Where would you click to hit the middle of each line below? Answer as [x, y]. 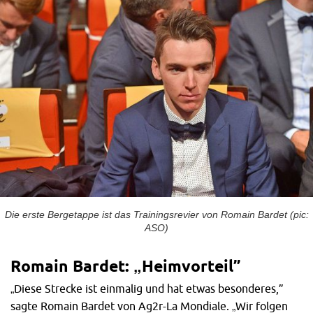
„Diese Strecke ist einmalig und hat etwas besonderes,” [147, 288]
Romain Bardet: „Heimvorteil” [125, 265]
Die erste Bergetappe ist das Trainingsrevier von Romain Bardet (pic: [156, 214]
